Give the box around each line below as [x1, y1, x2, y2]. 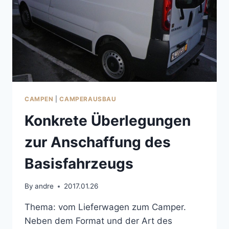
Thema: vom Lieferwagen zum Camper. [25, 202, 186, 213]
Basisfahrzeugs [25, 154, 133, 172]
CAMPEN [25, 95, 54, 103]
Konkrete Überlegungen [25, 111, 191, 129]
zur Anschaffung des [25, 133, 171, 151]
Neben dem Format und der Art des [25, 216, 172, 226]
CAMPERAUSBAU [59, 95, 117, 103]
